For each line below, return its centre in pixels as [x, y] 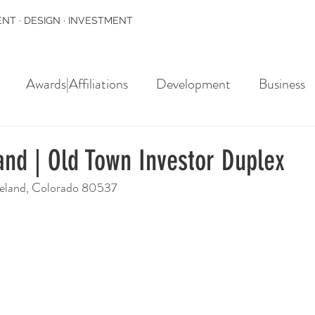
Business [282, 84]
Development [193, 84]
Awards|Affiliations [77, 84]
